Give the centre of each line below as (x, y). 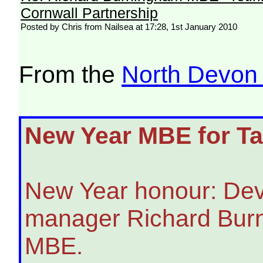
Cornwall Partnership (90, 13)
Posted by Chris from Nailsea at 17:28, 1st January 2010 (129, 27)
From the (70, 75)
